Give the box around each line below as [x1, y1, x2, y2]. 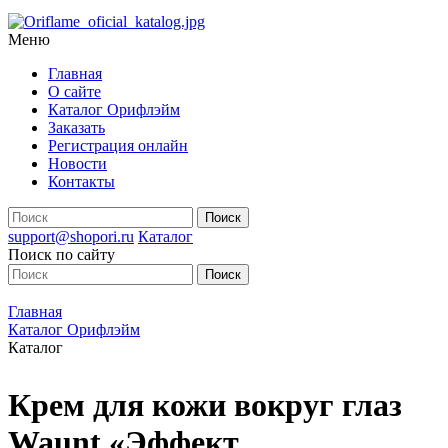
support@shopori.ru [8, 228, 134, 245]
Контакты [48, 173, 115, 190]
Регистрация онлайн [48, 137, 188, 154]
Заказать [48, 119, 105, 136]
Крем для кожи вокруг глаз [8, 387, 402, 423]
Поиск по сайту [8, 246, 115, 263]
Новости [48, 155, 107, 172]
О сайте [48, 83, 101, 100]
